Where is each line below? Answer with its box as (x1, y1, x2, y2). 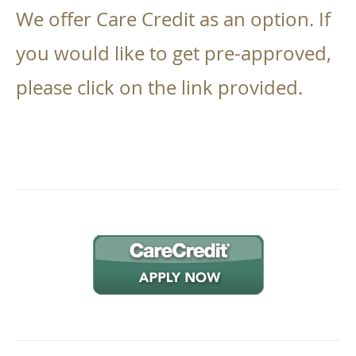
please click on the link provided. (16, 75, 303, 101)
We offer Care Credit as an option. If (16, 6, 331, 33)
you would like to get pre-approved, (16, 41, 331, 67)
